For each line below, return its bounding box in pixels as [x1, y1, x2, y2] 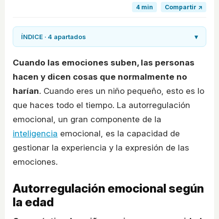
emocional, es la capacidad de [58, 129, 180, 139]
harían [13, 86, 39, 96]
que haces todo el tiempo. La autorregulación [13, 100, 190, 110]
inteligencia [13, 129, 58, 139]
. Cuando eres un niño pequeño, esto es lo [39, 86, 204, 96]
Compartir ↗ [165, 3, 202, 11]
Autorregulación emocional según [13, 181, 204, 196]
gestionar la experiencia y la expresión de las [13, 143, 189, 153]
